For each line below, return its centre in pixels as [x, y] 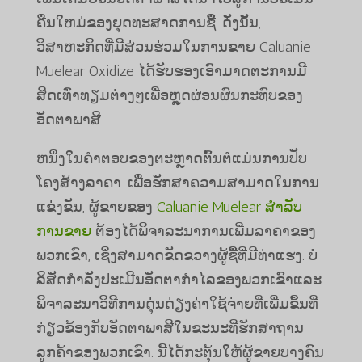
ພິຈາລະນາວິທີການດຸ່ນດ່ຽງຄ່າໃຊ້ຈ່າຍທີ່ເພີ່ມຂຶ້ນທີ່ [177, 303]
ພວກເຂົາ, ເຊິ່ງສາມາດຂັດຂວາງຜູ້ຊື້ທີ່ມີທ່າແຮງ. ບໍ [177, 255]
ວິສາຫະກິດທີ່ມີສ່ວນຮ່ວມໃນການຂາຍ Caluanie [173, 46]
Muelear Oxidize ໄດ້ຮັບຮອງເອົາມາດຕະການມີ [171, 71]
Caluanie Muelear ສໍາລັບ [229, 206]
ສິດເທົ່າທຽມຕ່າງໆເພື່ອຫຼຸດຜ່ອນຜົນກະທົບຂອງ [169, 95]
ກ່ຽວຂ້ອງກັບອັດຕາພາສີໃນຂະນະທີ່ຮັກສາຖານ [170, 328]
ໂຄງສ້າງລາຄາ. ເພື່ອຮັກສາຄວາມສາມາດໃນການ [177, 182]
